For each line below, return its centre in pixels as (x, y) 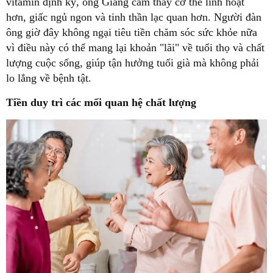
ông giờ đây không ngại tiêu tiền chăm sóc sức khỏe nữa (132, 33)
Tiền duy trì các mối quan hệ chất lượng (101, 103)
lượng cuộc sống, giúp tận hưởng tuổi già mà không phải (133, 63)
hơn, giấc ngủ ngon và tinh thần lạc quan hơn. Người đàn (134, 17)
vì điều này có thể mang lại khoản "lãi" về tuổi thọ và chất (135, 48)
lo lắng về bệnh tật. (49, 78)
